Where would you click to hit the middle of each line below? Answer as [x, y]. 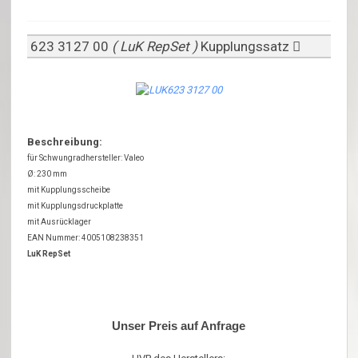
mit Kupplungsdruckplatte [76, 206]
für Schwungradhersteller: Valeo [86, 158]
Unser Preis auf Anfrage [179, 326]
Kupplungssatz [247, 46]
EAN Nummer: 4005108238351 [86, 238]
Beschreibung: [65, 142]
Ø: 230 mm [48, 174]
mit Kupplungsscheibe [69, 190]
